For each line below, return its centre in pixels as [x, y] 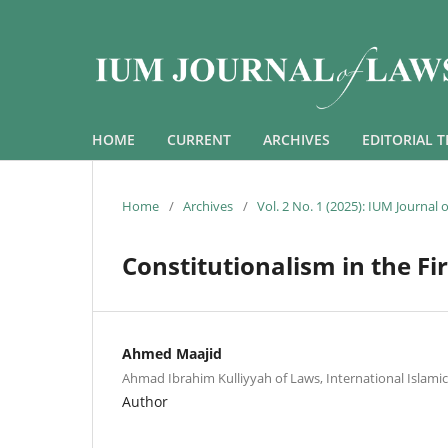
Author [145, 401]
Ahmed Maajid [172, 353]
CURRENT [199, 139]
